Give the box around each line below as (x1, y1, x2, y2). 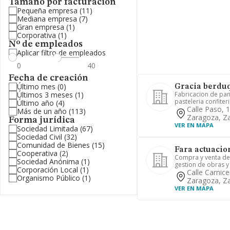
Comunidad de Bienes (17, 140, 90, 150)
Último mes (17, 82, 55, 91)
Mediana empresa (17, 14, 77, 24)
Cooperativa (17, 148, 57, 158)
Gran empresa (17, 22, 64, 32)
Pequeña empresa (17, 6, 78, 15)
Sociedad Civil (17, 132, 62, 142)
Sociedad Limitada (17, 124, 78, 133)
